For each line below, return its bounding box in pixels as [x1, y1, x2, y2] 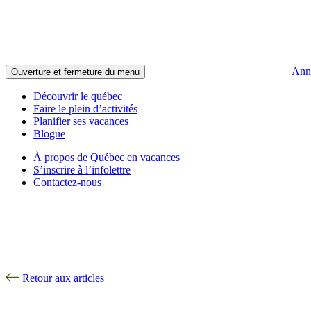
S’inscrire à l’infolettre [33, 164, 131, 176]
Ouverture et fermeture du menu [11, 67, 140, 77]
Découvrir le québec [33, 90, 122, 102]
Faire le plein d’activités [33, 103, 137, 115]
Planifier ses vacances [33, 115, 128, 127]
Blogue [33, 128, 65, 140]
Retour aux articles [19, 272, 104, 284]
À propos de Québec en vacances [33, 151, 180, 163]
